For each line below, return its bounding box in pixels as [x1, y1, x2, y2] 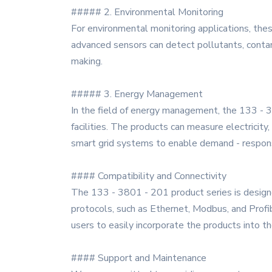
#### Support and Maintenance [71, 251, 206, 265]
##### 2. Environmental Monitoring [71, 5, 223, 19]
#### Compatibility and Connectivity [71, 169, 226, 183]
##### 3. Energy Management [71, 87, 203, 101]
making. [71, 55, 103, 68]
